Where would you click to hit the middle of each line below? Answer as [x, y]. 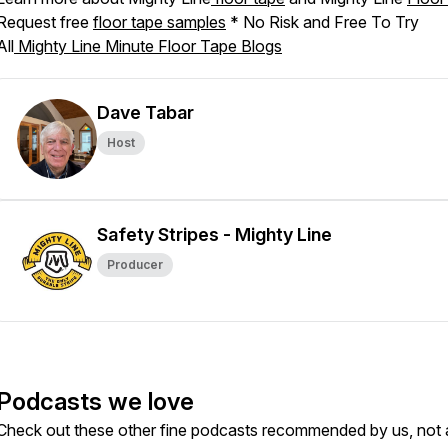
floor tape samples [159, 22]
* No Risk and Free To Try [322, 22]
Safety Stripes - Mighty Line [214, 234]
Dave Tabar [145, 112]
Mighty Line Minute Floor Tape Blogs [148, 46]
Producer [135, 264]
